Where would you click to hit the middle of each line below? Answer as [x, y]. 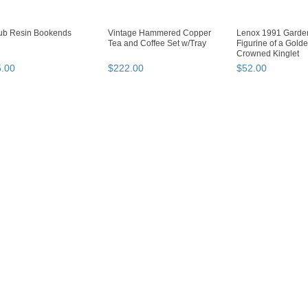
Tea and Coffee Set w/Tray [157, 44]
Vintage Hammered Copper [159, 33]
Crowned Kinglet [268, 54]
